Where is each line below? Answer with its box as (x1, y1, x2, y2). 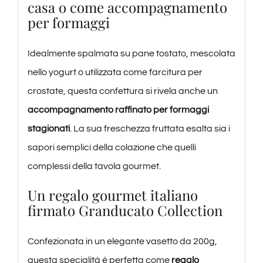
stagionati (27, 124, 70, 134)
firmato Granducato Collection (27, 201, 222, 220)
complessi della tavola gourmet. (27, 161, 161, 171)
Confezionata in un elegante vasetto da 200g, (27, 237, 217, 247)
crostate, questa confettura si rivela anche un (27, 86, 218, 96)
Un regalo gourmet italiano (27, 186, 198, 205)
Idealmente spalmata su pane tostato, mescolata (27, 49, 235, 59)
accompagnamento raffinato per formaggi (27, 105, 209, 115)
